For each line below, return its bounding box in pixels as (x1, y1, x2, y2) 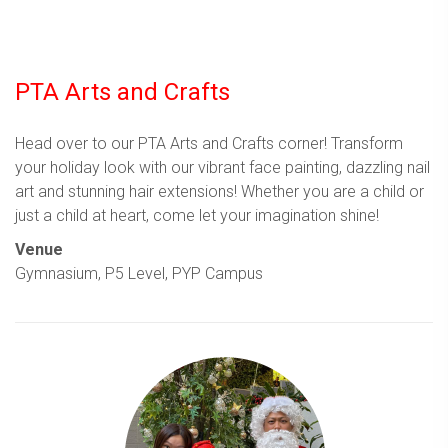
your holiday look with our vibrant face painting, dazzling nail (15, 157, 430, 177)
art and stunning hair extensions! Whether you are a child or (15, 181, 424, 201)
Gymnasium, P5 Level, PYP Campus (15, 263, 263, 283)
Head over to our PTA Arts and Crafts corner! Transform (15, 133, 403, 153)
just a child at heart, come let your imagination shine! (15, 205, 379, 225)
